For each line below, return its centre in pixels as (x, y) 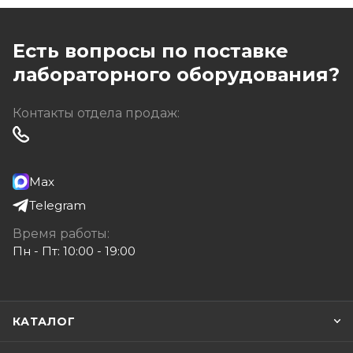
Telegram (58, 205)
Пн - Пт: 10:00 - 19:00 (74, 251)
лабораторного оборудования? (176, 74)
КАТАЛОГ (44, 321)
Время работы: (61, 234)
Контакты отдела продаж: (96, 113)
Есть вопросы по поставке (150, 51)
